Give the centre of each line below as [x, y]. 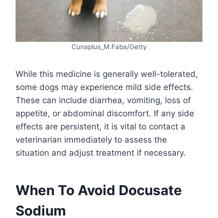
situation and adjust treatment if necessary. [101, 153]
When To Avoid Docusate [99, 191]
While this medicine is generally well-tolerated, [107, 74]
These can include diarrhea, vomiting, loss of [103, 100]
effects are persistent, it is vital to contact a [100, 127]
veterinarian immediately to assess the [91, 140]
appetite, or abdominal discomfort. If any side [105, 114]
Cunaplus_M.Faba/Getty [109, 47]
